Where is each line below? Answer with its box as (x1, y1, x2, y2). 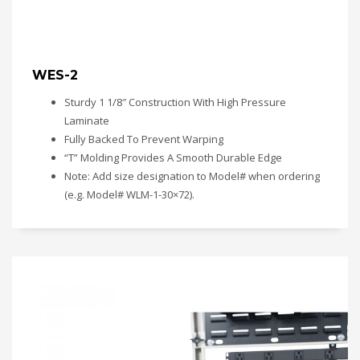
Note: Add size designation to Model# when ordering (64, 169, 320, 183)
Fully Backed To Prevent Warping (64, 132, 223, 146)
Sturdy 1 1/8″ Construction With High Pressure (64, 95, 286, 109)
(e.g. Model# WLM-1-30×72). (64, 187, 194, 202)
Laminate (64, 113, 109, 128)
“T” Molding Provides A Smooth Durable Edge (64, 150, 282, 165)
